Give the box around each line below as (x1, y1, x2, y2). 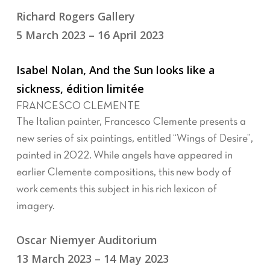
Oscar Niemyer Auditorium (16, 233, 157, 247)
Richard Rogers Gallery (16, 9, 135, 24)
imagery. (16, 201, 55, 212)
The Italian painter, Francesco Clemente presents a (16, 117, 246, 127)
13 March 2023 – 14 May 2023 (16, 251, 169, 266)
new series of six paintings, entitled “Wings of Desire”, (16, 134, 253, 144)
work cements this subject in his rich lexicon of (16, 184, 217, 195)
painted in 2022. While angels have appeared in (16, 151, 233, 161)
